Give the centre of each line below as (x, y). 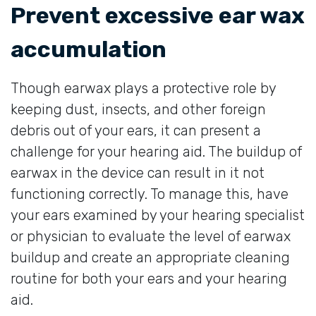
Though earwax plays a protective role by (143, 88)
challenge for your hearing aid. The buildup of (156, 151)
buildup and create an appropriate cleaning (150, 257)
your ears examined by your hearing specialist (158, 215)
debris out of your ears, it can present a (136, 130)
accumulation (89, 49)
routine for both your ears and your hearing (149, 278)
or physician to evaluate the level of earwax (151, 236)
